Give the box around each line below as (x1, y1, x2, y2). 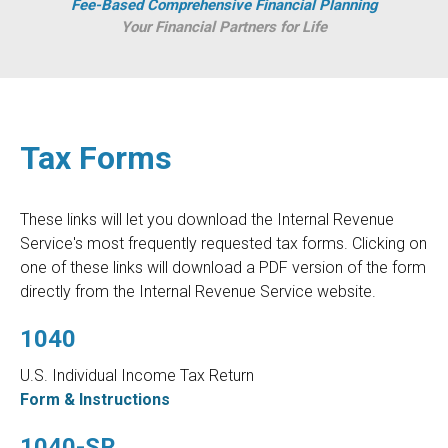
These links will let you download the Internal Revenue (20, 210, 394, 230)
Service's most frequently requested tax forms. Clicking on (20, 234, 427, 254)
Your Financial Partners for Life (121, 18, 327, 37)
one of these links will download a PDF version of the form (20, 258, 426, 278)
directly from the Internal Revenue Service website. (20, 282, 376, 302)
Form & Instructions (20, 390, 170, 410)
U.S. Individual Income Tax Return (20, 366, 254, 386)
